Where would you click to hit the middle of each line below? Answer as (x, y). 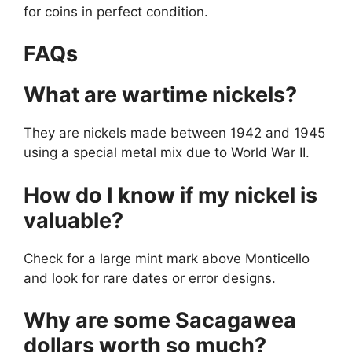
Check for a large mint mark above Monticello (167, 258)
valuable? (73, 220)
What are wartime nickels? (160, 95)
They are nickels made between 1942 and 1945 (174, 133)
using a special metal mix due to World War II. (167, 153)
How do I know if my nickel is (170, 195)
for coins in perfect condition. (116, 11)
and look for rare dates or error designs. (150, 278)
